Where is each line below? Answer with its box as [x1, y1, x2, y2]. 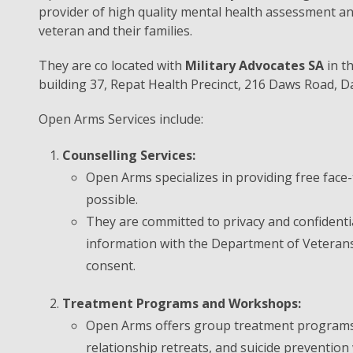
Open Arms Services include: [39, 110, 203, 128]
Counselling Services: [62, 147, 195, 164]
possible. [86, 191, 138, 208]
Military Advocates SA [185, 57, 324, 74]
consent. [86, 257, 136, 274]
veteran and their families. [39, 22, 192, 39]
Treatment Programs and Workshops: [62, 295, 301, 312]
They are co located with [39, 57, 185, 74]
